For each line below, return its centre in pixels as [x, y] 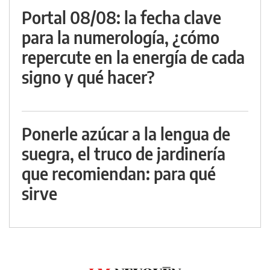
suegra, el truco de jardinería [124, 154]
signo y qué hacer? [88, 77]
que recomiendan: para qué [119, 174]
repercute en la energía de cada [133, 57]
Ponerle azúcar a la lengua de [126, 134]
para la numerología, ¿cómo [121, 37]
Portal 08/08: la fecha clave [121, 17]
